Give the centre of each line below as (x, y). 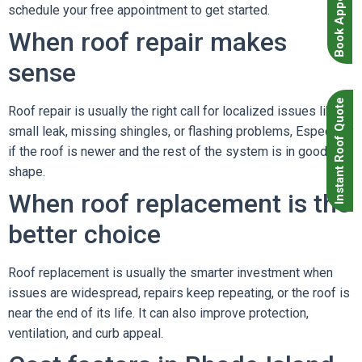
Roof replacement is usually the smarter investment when (170, 273)
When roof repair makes (147, 42)
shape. (27, 172)
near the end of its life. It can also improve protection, (158, 313)
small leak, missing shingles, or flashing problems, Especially (181, 131)
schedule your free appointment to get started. (139, 10)
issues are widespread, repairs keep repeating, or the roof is (179, 293)
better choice (84, 234)
